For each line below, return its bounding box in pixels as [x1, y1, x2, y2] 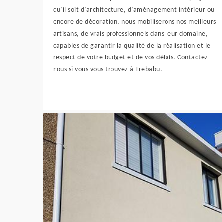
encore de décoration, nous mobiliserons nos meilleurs [53, 18, 216, 26]
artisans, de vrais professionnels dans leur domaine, [53, 30, 208, 38]
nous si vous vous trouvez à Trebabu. [53, 66, 162, 73]
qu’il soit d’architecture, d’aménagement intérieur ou [53, 6, 215, 14]
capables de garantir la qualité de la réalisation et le [53, 42, 211, 50]
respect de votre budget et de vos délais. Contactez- [53, 54, 210, 61]
